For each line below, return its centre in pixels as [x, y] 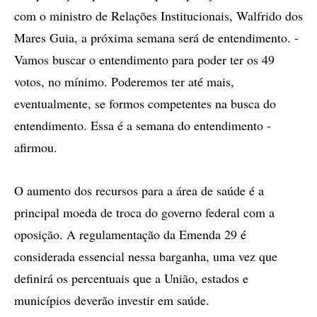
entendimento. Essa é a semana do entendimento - [143, 125]
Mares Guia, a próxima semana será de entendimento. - [156, 38]
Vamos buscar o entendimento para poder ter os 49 [144, 59]
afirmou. [36, 147]
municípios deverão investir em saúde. [112, 300]
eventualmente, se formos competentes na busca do [145, 103]
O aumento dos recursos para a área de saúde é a [139, 190]
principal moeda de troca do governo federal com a [144, 212]
